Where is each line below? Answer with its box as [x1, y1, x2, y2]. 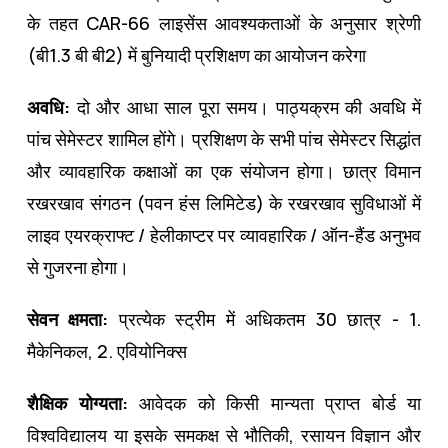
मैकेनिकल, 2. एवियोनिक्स [27, 338, 187, 363]
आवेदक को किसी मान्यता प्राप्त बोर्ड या [127, 390, 421, 415]
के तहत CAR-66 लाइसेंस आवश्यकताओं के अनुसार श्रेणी [27, 10, 421, 35]
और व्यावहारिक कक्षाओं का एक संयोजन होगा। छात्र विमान [27, 158, 421, 183]
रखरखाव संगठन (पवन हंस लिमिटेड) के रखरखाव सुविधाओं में [27, 190, 421, 215]
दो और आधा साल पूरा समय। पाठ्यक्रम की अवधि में [76, 94, 421, 119]
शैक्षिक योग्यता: [27, 390, 128, 415]
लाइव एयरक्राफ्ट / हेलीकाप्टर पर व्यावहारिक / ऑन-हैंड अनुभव [27, 222, 421, 247]
